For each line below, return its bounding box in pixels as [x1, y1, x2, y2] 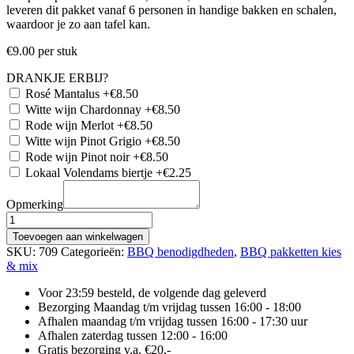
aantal [6, 239, 35, 253]
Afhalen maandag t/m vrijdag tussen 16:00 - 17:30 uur [38, 314, 307, 328]
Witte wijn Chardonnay [25, 102, 141, 116]
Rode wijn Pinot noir [25, 149, 130, 164]
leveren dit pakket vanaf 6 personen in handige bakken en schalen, [6, 2, 337, 17]
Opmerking [6, 197, 63, 211]
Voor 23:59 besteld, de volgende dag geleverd [38, 285, 266, 299]
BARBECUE [6, 210, 75, 224]
